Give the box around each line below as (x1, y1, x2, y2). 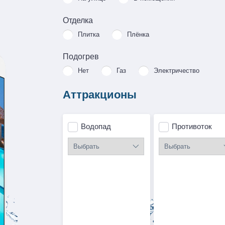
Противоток (172, 122, 212, 131)
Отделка (62, 16, 93, 25)
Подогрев (62, 52, 99, 61)
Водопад (80, 122, 111, 131)
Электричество (153, 67, 199, 74)
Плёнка (127, 31, 149, 38)
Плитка (77, 31, 99, 38)
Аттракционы (62, 88, 137, 101)
